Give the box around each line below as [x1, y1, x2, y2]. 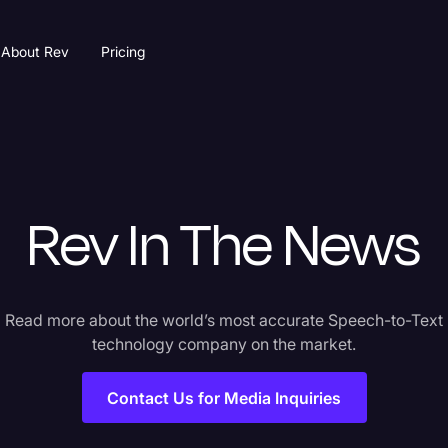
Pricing [101, 43, 146, 60]
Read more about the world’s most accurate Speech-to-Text [5, 310, 443, 330]
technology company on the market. [92, 334, 356, 354]
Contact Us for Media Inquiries [107, 387, 341, 408]
